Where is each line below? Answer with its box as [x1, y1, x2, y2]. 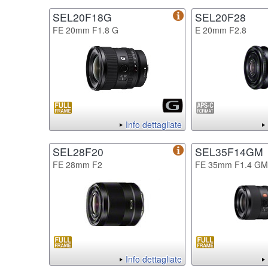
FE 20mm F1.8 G [53, 23, 118, 36]
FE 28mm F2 [53, 158, 102, 170]
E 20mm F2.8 [195, 23, 246, 36]
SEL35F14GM [195, 144, 263, 159]
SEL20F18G [53, 9, 112, 25]
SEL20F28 [195, 9, 246, 25]
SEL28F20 [53, 144, 103, 159]
